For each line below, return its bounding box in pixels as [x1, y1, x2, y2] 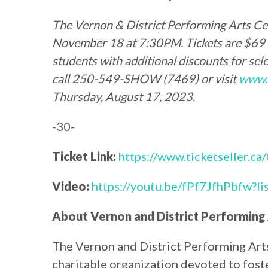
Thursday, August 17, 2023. [52, 89, 195, 104]
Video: [52, 179, 92, 194]
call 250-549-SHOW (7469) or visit [52, 71, 239, 86]
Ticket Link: [52, 149, 116, 164]
